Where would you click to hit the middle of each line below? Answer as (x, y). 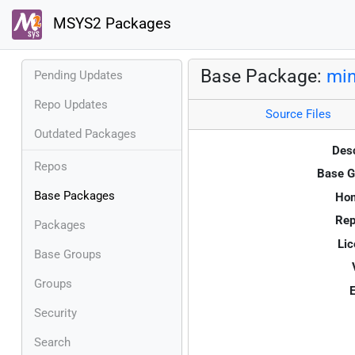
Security (55, 313)
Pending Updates (78, 75)
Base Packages (74, 195)
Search (52, 342)
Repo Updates (71, 104)
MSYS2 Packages (110, 24)
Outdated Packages (85, 134)
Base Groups (68, 254)
